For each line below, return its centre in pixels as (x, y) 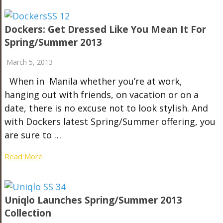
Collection (28, 213)
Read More (23, 156)
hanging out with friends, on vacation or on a (101, 95)
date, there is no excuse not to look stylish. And (106, 108)
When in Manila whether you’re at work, (93, 81)
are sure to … (33, 135)
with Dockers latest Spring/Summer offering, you (110, 121)
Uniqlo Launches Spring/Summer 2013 (93, 200)
